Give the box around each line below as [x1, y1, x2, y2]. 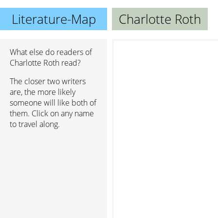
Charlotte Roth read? [10, 57, 81, 68]
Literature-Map [11, 10, 96, 28]
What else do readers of [10, 47, 92, 57]
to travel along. [10, 119, 60, 129]
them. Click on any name [10, 108, 94, 119]
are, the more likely [10, 87, 75, 97]
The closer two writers [10, 76, 86, 87]
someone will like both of [10, 97, 96, 108]
